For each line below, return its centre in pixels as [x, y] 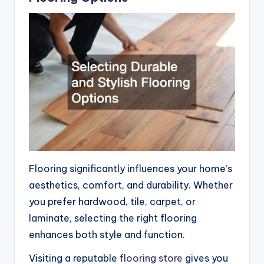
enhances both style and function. [107, 234]
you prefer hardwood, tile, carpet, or [112, 201]
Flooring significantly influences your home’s [131, 168]
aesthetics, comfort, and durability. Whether [131, 185]
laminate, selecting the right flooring [113, 218]
